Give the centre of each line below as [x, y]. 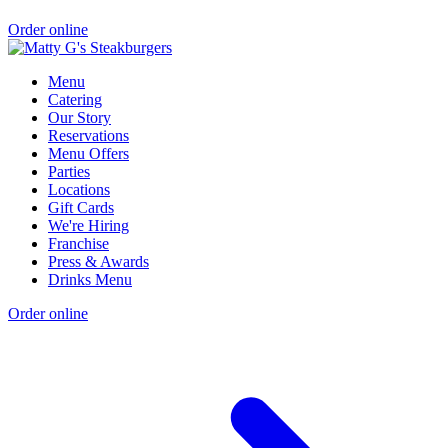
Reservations [88, 135]
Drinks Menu [90, 279]
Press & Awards [98, 261]
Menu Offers [88, 153]
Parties [69, 171]
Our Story [79, 117]
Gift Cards [81, 207]
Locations [79, 189]
